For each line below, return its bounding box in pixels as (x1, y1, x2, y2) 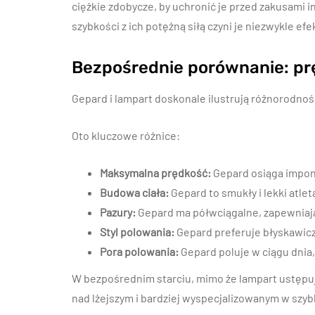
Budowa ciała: (100, 186, 169, 199)
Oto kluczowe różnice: (72, 129, 180, 142)
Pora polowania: (100, 245, 179, 258)
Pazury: (100, 205, 136, 219)
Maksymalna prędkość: (100, 166, 211, 179)
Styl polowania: (100, 225, 174, 238)
